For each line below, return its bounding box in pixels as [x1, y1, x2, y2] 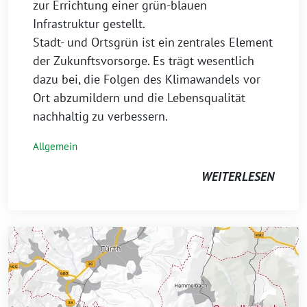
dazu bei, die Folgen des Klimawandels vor [33, 71, 260, 87]
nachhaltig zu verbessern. [33, 108, 168, 124]
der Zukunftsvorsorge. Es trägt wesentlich [33, 53, 254, 69]
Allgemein [33, 140, 77, 153]
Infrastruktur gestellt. [33, 16, 145, 32]
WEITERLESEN [201, 169, 274, 184]
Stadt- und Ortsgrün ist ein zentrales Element [33, 34, 273, 50]
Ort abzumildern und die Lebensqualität [33, 90, 245, 106]
